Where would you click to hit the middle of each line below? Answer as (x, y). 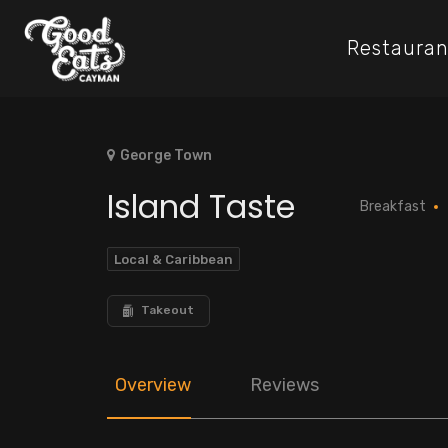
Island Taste (201, 206)
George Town (166, 155)
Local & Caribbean (173, 259)
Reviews (284, 384)
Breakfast (393, 206)
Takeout (167, 310)
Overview (153, 384)
